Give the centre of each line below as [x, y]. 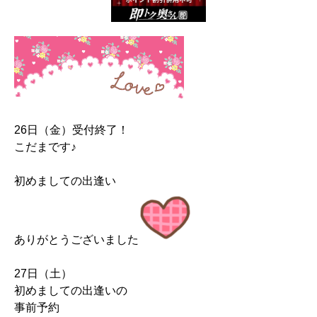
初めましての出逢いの [71, 291]
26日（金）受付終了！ [71, 130]
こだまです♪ [45, 147]
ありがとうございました [76, 240]
